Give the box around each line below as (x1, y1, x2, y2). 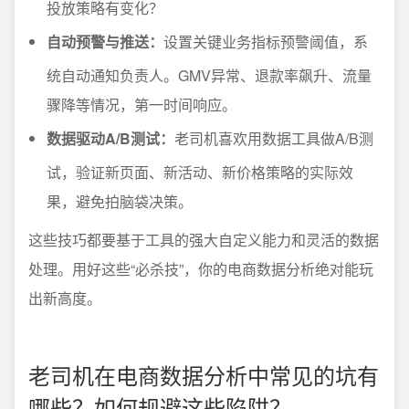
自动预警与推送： (47, 31, 163, 52)
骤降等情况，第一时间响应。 (47, 94, 236, 115)
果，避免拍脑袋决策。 (47, 191, 193, 212)
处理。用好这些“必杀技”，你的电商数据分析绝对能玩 (28, 258, 373, 279)
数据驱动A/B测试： (47, 128, 174, 149)
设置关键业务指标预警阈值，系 (163, 31, 368, 52)
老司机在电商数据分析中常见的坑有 (28, 359, 379, 391)
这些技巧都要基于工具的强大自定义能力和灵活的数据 (28, 229, 379, 250)
